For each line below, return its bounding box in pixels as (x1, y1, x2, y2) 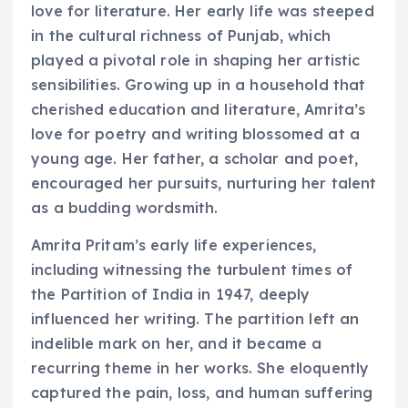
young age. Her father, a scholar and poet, (31, 148, 358, 168)
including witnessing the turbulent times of (31, 260, 353, 279)
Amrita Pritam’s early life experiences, (31, 235, 317, 254)
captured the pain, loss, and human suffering (31, 382, 373, 402)
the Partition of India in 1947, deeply (31, 284, 311, 303)
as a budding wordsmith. (31, 198, 219, 217)
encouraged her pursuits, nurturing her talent (31, 173, 377, 192)
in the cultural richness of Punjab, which (31, 25, 331, 45)
